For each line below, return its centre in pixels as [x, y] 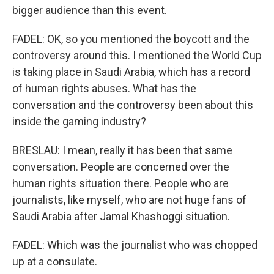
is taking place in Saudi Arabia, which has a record [131, 72]
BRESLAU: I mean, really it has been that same [122, 150]
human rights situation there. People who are [120, 183]
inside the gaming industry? [79, 121]
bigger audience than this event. [90, 10]
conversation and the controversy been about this [133, 105]
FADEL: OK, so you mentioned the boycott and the [131, 39]
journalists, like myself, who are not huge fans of [129, 200]
